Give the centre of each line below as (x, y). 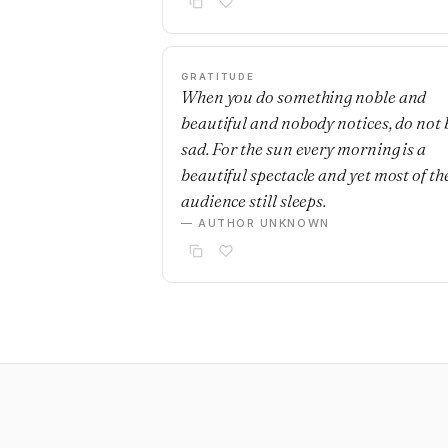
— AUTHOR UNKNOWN (255, 223)
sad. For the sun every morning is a (304, 148)
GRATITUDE (218, 76)
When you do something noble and (304, 96)
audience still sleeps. (254, 200)
